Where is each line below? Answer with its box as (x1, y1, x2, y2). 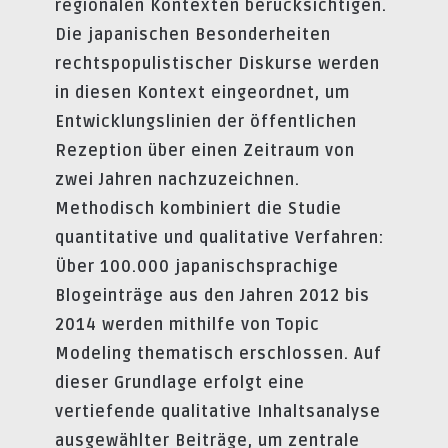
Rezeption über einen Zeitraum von (55, 140, 355, 161)
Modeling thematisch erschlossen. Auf (55, 343, 382, 364)
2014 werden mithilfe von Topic (55, 314, 320, 335)
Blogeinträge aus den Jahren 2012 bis (55, 285, 370, 306)
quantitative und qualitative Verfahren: (55, 227, 384, 248)
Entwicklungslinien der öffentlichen (55, 111, 357, 132)
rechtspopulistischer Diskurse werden (55, 53, 380, 74)
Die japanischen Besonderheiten (55, 24, 331, 45)
